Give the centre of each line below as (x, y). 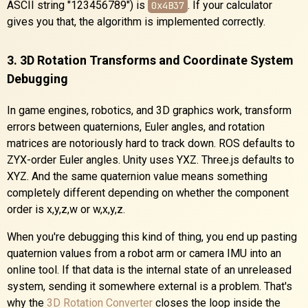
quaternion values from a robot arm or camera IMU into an (144, 253)
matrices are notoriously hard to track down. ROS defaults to (151, 143)
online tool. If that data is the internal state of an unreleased (149, 269)
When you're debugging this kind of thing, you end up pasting (152, 236)
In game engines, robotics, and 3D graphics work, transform (149, 110)
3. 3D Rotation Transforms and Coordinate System (150, 60)
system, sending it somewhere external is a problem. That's (150, 286)
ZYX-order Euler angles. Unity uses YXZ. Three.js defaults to (151, 159)
